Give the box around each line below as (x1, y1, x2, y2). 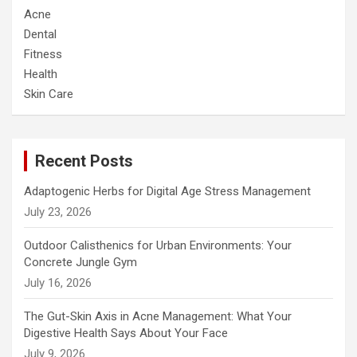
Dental (24, 26, 57, 41)
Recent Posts (35, 151, 133, 171)
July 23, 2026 (24, 204, 92, 219)
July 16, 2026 (24, 275, 92, 290)
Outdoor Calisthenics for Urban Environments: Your (24, 237, 292, 253)
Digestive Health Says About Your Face (24, 325, 228, 340)
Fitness (24, 46, 62, 61)
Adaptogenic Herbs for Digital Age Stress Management (24, 183, 311, 198)
